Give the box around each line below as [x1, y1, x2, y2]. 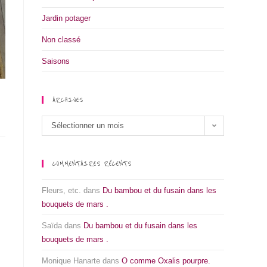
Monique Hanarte [42, 256, 100, 265]
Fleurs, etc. [42, 186, 81, 195]
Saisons [42, 57, 70, 66]
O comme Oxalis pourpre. [122, 256, 210, 265]
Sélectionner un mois [51, 121, 124, 130]
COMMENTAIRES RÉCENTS [52, 160, 132, 167]
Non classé [42, 35, 80, 44]
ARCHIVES [52, 96, 83, 104]
